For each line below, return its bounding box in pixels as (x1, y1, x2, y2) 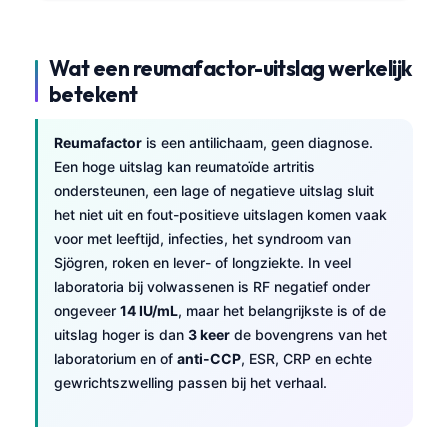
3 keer (188, 325, 230, 343)
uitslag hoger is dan (54, 325, 188, 343)
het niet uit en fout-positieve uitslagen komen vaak (54, 205, 387, 223)
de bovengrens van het (230, 325, 387, 343)
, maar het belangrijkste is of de (178, 301, 386, 319)
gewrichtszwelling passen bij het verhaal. (54, 373, 327, 391)
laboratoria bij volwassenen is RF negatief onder (54, 277, 370, 295)
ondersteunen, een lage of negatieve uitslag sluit (54, 181, 374, 199)
